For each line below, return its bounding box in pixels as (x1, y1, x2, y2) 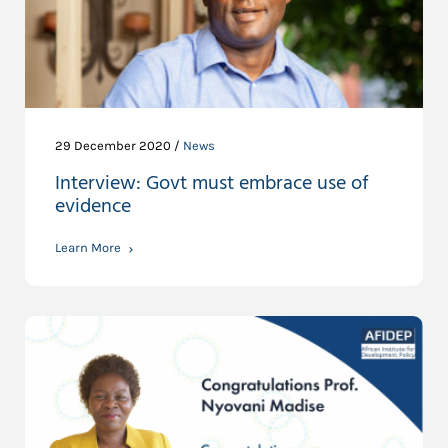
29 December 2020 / (55, 138, 183, 154)
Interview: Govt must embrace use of (55, 168, 369, 201)
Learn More (55, 240, 121, 256)
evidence (55, 191, 131, 224)
